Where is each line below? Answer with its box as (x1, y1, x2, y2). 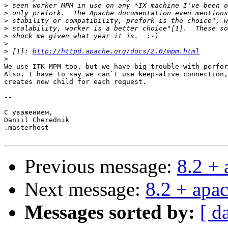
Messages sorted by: (24, 201, 195, 223)
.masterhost (4, 124, 49, 132)
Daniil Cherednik (4, 116, 69, 124)
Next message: (24, 178, 146, 201)
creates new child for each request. (4, 78, 147, 86)
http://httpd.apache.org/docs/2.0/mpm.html (33, 47, 199, 55)
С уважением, (4, 108, 53, 117)
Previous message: (24, 155, 177, 178)
